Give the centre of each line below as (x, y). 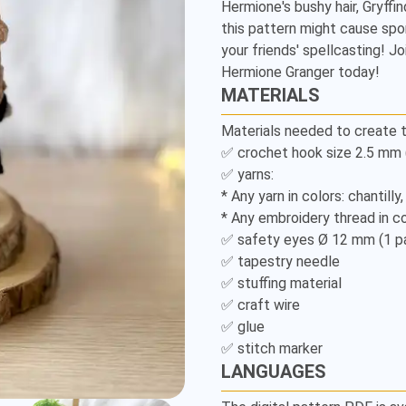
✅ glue (243, 327)
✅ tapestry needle (280, 261)
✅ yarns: (247, 174)
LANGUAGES (274, 372)
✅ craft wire (261, 305)
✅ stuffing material (281, 283)
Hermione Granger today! (300, 72)
